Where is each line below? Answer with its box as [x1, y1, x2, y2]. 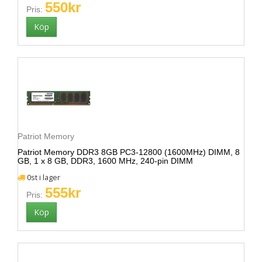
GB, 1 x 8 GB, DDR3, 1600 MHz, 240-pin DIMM [18, 156, 193, 166]
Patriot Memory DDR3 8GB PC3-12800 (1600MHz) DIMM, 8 [18, 147, 240, 157]
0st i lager [25, 173, 60, 182]
